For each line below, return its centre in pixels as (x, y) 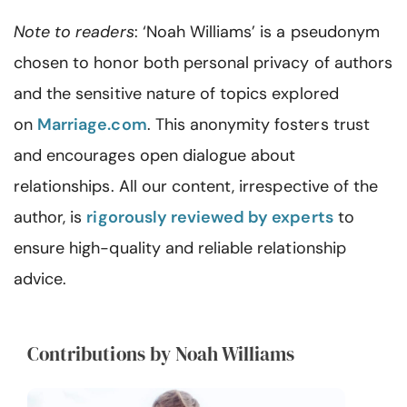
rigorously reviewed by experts (210, 217)
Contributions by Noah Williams (161, 354)
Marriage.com (92, 124)
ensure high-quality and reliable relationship (180, 248)
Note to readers (74, 32)
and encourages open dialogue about (155, 155)
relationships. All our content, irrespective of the (196, 186)
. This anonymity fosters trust (258, 124)
